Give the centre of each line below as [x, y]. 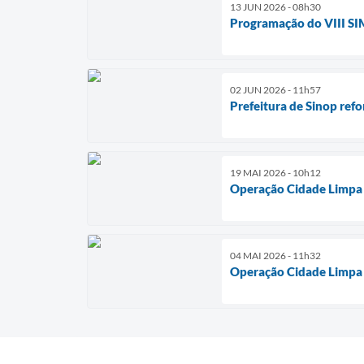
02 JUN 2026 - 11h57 [275, 90]
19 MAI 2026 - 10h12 [275, 173]
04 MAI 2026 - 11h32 [275, 256]
